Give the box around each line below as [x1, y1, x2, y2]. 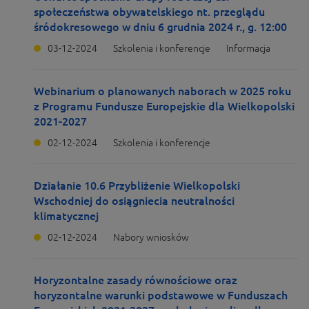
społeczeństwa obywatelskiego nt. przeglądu [34, 6, 265, 18]
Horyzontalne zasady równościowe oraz [34, 274, 237, 286]
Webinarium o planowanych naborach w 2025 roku [34, 85, 291, 97]
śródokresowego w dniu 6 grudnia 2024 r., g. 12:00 [34, 21, 287, 33]
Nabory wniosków [113, 232, 189, 243]
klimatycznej [34, 210, 99, 222]
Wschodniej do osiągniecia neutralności [34, 195, 235, 207]
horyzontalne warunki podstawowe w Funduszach [34, 289, 288, 301]
